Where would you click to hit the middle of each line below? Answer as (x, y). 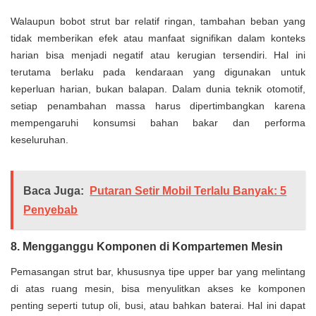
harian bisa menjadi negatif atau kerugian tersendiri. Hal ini (158, 55)
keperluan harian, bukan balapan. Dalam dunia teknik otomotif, (158, 89)
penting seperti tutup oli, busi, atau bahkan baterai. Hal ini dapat (158, 306)
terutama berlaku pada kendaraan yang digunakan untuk (158, 72)
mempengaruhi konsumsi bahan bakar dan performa (158, 123)
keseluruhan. (39, 140)
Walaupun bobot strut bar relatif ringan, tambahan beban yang (158, 22)
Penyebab (51, 209)
